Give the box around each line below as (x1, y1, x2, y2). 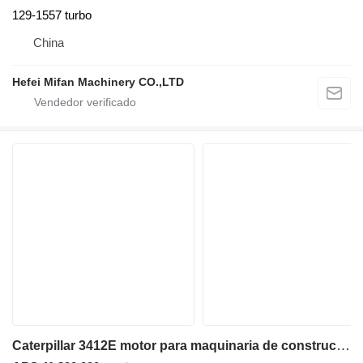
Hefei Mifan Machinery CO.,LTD (12, 75, 184, 89)
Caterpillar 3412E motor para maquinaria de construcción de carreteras (336, 338, 350, 354)
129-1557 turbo (12, 8, 92, 23)
